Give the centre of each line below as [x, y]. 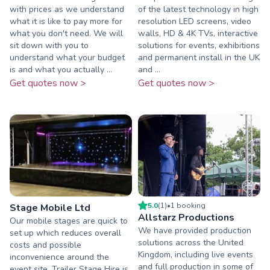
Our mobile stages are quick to [69, 221]
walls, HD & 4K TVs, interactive [198, 34]
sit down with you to [49, 46]
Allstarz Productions [186, 217]
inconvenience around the [59, 257]
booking [190, 205]
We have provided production [195, 230]
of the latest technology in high [198, 10]
